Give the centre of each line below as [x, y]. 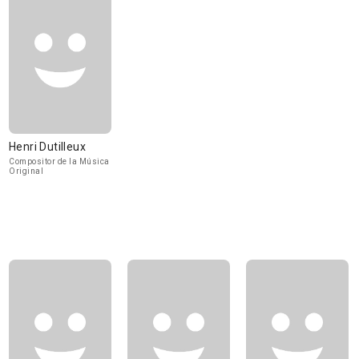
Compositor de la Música [59, 161]
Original [26, 171]
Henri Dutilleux [47, 147]
